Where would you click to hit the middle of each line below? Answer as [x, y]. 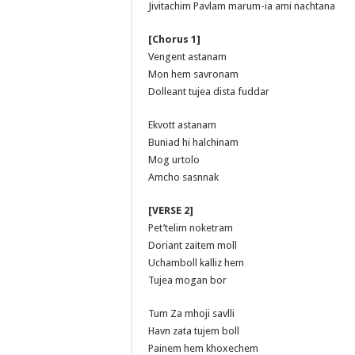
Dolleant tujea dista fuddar [209, 91]
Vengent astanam [187, 56]
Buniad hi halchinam [193, 142]
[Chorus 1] [174, 39]
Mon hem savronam [193, 74]
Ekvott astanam [182, 124]
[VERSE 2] [171, 210]
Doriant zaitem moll [193, 245]
